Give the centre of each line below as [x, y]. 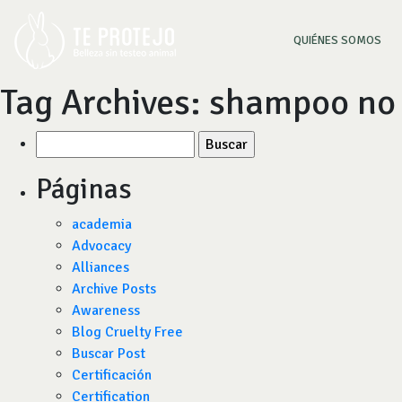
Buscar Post [109, 354]
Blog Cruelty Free [127, 332]
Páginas [84, 189]
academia [102, 224]
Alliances [100, 267]
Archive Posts [114, 289]
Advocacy [101, 246]
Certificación [112, 375]
